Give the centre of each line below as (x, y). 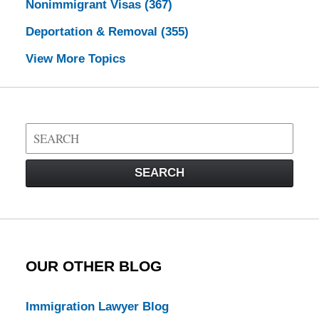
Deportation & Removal (93, 32)
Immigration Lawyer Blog (97, 307)
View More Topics (75, 58)
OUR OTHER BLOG (93, 266)
